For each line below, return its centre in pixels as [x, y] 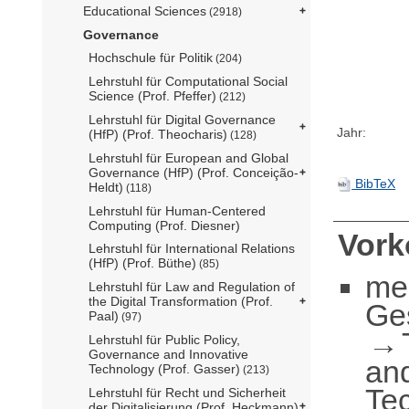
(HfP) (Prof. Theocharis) [158, 134]
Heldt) [106, 187]
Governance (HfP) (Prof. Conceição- [194, 172]
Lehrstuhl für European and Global [189, 157]
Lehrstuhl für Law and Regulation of [192, 286]
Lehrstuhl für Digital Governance [182, 119]
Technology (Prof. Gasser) [164, 368]
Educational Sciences [145, 10]
